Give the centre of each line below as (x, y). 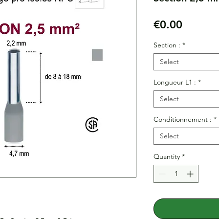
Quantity (167, 156)
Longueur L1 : (175, 82)
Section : (167, 45)
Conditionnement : (183, 119)
